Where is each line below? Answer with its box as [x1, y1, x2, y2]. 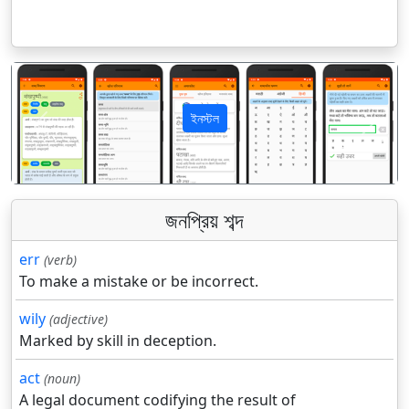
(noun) [44, 370, 80, 388]
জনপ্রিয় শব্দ [165, 205, 244, 236]
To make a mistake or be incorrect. [19, 271, 258, 292]
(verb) [44, 251, 77, 269]
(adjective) [49, 310, 108, 329]
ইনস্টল [190, 110, 219, 128]
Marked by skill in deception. [19, 330, 216, 351]
